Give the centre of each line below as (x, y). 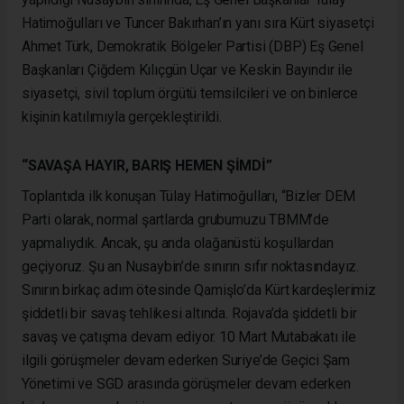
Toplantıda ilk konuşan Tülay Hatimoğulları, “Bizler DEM (188, 196)
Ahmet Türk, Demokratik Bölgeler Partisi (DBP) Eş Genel (193, 46)
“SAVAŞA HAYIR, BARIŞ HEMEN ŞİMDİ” (147, 165)
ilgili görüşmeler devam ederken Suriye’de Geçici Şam (186, 360)
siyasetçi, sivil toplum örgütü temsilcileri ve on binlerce (190, 93)
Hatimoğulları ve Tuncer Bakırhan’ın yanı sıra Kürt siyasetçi (198, 23)
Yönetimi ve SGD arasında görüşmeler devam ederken (186, 383)
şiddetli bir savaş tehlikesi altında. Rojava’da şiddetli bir (189, 313)
